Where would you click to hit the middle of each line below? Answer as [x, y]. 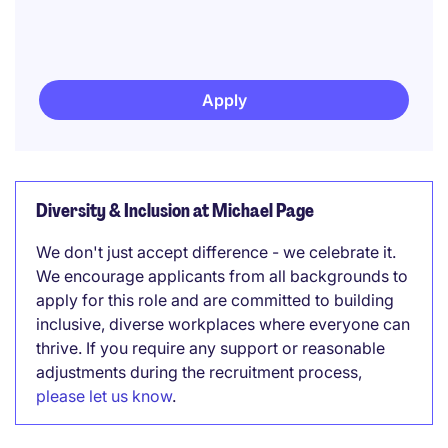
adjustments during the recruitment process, [199, 372]
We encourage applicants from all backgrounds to [222, 276]
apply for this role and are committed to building [215, 300]
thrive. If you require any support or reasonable [210, 348]
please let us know [104, 396]
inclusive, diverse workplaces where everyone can [223, 324]
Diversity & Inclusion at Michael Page [175, 211]
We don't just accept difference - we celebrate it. [216, 252]
